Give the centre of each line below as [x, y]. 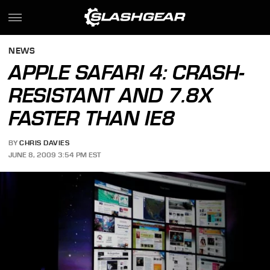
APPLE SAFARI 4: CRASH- [127, 72]
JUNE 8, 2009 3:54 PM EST [55, 155]
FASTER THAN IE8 [92, 118]
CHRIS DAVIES [45, 143]
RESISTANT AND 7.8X [111, 95]
